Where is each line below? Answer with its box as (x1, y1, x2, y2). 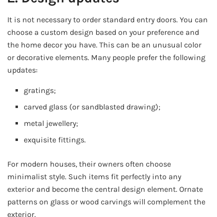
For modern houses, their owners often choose (7, 159, 171, 169)
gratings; (24, 86, 56, 95)
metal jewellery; (24, 119, 78, 128)
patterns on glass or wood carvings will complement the (7, 197, 205, 207)
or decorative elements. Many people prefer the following (7, 53, 205, 62)
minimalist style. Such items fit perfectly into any (7, 172, 181, 182)
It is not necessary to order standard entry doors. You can (7, 15, 208, 25)
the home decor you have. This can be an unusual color (7, 40, 201, 50)
